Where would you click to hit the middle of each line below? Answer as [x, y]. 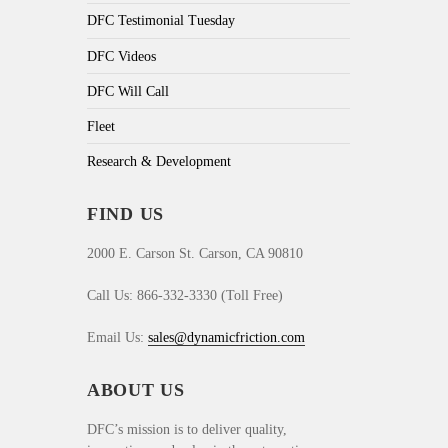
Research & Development [159, 161]
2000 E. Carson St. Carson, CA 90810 [195, 254]
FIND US [126, 214]
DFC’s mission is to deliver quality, [187, 430]
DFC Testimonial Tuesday [161, 21]
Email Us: [117, 338]
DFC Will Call [128, 91]
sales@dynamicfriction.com [226, 338]
